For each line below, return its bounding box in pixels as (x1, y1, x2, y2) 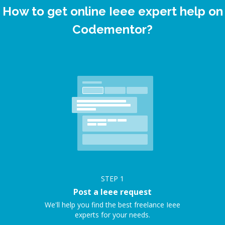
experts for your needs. (75, 210, 150, 219)
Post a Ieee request (73, 186, 152, 197)
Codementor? (72, 22, 153, 37)
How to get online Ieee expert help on (2, 4, 223, 19)
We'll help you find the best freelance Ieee (45, 200, 180, 209)
